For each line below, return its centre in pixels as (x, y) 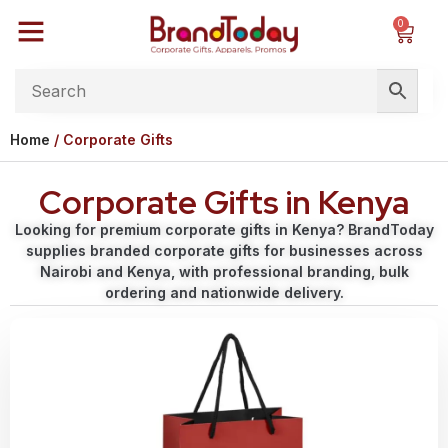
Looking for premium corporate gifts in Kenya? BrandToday (224, 229)
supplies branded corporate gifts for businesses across (224, 250)
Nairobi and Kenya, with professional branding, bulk (224, 271)
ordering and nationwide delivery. (224, 292)
